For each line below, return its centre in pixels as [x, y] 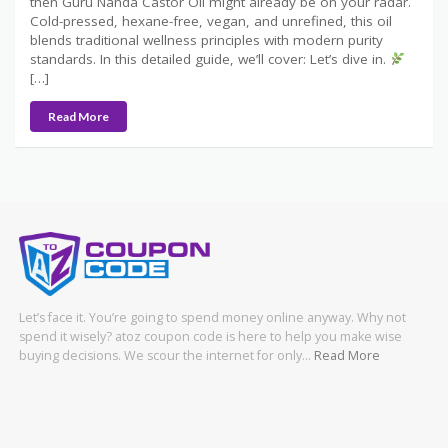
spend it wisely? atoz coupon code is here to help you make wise [210, 337]
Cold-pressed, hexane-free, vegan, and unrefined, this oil [211, 20]
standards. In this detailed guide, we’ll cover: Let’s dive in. [210, 58]
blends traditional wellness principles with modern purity [206, 39]
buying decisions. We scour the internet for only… [166, 356]
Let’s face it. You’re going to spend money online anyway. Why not [212, 318]
